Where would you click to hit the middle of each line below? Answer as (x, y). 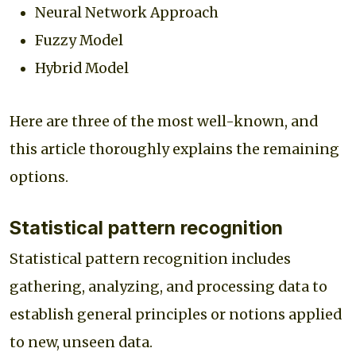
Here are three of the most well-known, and (164, 121)
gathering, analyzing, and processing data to (168, 286)
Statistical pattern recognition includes (150, 259)
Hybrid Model (82, 68)
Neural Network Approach (128, 12)
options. (39, 177)
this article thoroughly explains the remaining (174, 149)
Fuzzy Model (81, 40)
